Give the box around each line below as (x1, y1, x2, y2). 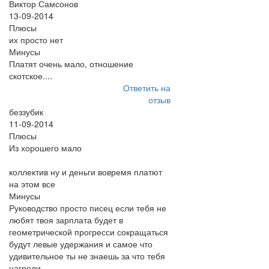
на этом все (9, 178, 55, 190)
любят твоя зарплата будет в (9, 214, 123, 226)
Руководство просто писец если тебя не (9, 202, 166, 214)
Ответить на (122, 82, 171, 94)
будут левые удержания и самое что (9, 238, 153, 250)
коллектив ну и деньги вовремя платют (9, 166, 162, 178)
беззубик (9, 106, 43, 118)
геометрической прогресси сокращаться (9, 226, 168, 238)
